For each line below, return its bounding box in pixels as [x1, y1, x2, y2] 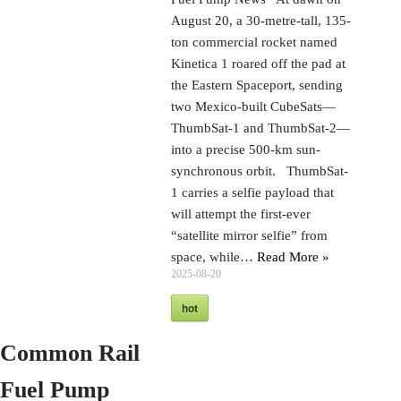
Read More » [257, 249, 330, 264]
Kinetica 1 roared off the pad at [171, 55, 346, 71]
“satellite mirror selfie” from [171, 227, 328, 243]
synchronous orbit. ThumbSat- [171, 163, 349, 178]
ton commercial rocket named [171, 34, 338, 49]
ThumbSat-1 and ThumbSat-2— [171, 120, 351, 135]
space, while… [171, 249, 258, 264]
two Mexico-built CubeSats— [171, 98, 337, 114]
